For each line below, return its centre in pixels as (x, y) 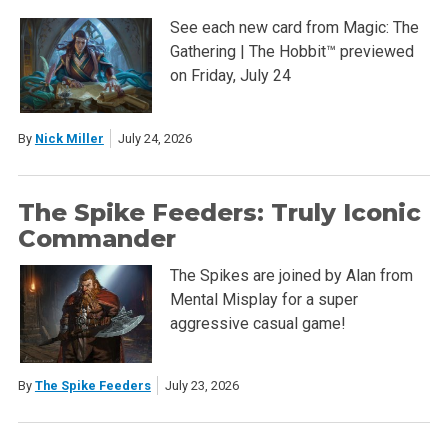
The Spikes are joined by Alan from (291, 275)
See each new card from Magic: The (294, 28)
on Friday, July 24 (230, 76)
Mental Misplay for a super (263, 299)
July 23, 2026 (201, 386)
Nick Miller (69, 138)
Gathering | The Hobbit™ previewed (291, 52)
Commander (96, 238)
